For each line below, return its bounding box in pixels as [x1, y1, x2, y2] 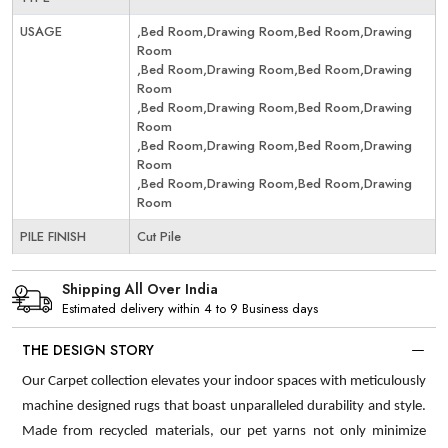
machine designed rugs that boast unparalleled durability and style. [22, 398, 426, 414]
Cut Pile [137, 226, 181, 246]
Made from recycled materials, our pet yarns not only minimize [22, 423, 426, 439]
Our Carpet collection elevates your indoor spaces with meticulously [22, 373, 426, 389]
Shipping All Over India [62, 279, 218, 300]
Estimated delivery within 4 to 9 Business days [62, 299, 318, 319]
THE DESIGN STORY [22, 339, 154, 360]
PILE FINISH [20, 226, 86, 246]
